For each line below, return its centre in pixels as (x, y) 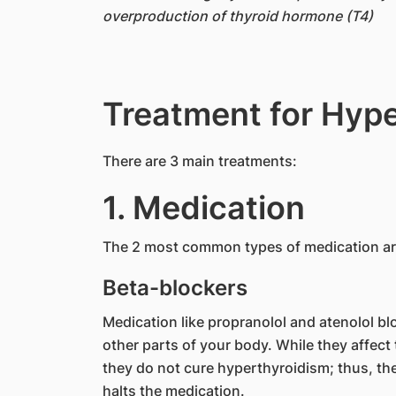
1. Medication (203, 208)
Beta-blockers (175, 288)
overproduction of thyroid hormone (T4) (237, 16)
